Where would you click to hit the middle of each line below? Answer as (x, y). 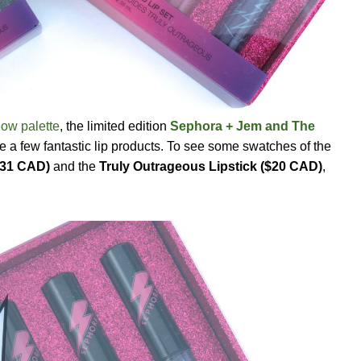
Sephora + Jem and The (243, 126)
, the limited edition (115, 126)
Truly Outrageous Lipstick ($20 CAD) (211, 166)
